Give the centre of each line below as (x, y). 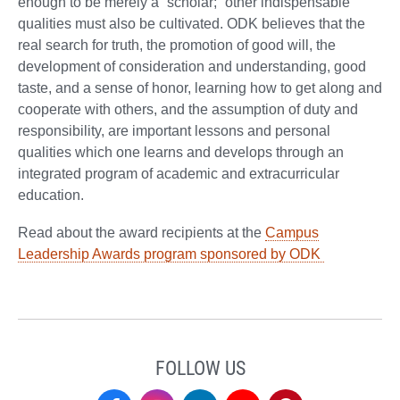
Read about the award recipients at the (142, 232)
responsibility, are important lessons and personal (174, 130)
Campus (292, 232)
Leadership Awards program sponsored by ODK (171, 254)
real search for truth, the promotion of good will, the (177, 45)
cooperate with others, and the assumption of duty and (188, 109)
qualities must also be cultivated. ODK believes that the (192, 23)
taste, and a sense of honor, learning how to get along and (200, 87)
